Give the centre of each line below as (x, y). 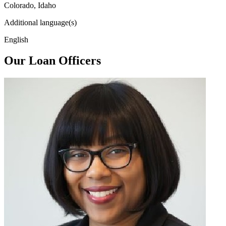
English (16, 39)
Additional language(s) (40, 22)
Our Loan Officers (52, 61)
